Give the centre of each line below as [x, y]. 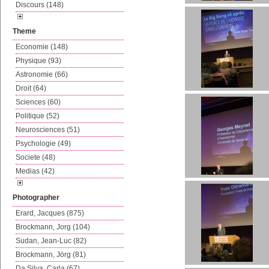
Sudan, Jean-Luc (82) [51, 241]
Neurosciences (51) [48, 130]
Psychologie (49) [43, 144]
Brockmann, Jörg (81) [51, 255]
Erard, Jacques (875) [50, 213]
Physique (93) [38, 61]
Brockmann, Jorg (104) [53, 227]
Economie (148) [42, 47]
